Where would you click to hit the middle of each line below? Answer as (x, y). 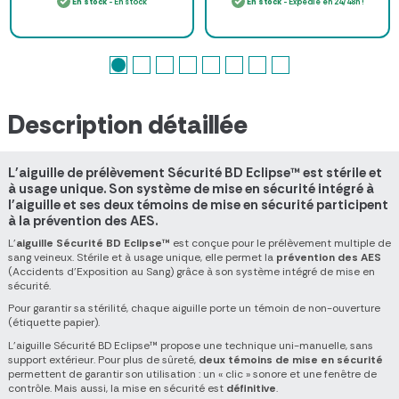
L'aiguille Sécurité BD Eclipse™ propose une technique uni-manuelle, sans (191, 345)
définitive (251, 388)
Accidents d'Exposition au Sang (91, 271)
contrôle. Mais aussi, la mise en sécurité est (117, 388)
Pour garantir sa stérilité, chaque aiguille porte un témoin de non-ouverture (194, 309)
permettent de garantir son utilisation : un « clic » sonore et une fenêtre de (192, 374)
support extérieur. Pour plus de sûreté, (103, 359)
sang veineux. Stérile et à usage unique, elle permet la (142, 257)
